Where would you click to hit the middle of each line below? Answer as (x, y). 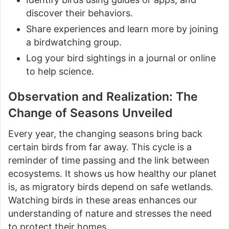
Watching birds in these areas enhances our (103, 200)
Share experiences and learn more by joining (122, 29)
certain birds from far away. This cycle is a (100, 147)
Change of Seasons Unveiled (90, 113)
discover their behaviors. (79, 13)
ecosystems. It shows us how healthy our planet (112, 173)
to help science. (60, 72)
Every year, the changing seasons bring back (105, 133)
